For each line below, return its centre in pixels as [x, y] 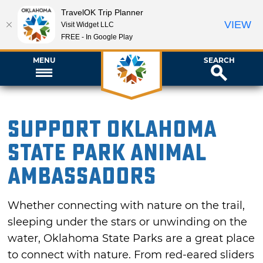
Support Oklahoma [112, 129]
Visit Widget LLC [87, 24]
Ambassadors [82, 176]
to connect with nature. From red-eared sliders [131, 255]
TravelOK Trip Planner [102, 12]
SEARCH [219, 60]
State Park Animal [107, 153]
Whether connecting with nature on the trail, [127, 206]
